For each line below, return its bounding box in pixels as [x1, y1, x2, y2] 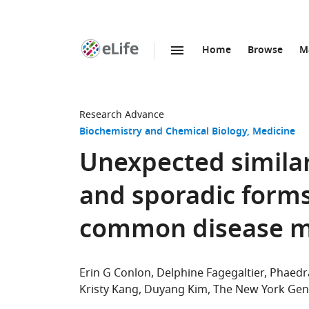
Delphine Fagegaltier [157, 265, 264, 281]
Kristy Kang [79, 281, 139, 298]
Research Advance [79, 108, 164, 122]
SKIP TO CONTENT [117, 58, 202, 72]
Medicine [252, 124, 295, 140]
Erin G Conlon [79, 265, 151, 281]
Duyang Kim [144, 281, 208, 298]
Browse [248, 43, 283, 59]
